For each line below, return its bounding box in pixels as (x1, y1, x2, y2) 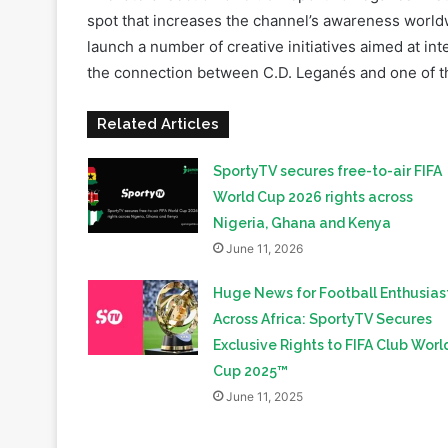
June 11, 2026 (225, 177, 303, 193)
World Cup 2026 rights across (212, 125, 413, 142)
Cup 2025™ (212, 299, 288, 316)
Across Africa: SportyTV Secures (212, 247, 432, 264)
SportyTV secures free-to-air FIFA (212, 99, 442, 116)
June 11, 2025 (225, 325, 303, 341)
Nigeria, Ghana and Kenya (212, 151, 391, 168)
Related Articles (97, 51, 219, 70)
